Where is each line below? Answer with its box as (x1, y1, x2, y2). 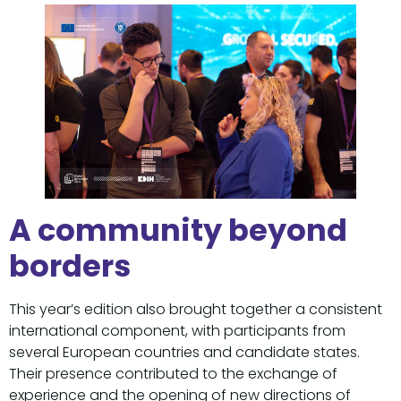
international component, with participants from (9, 320, 346, 341)
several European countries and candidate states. (9, 341, 360, 363)
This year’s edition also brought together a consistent (9, 298, 382, 320)
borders (9, 244, 131, 287)
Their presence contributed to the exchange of (9, 363, 337, 384)
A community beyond (9, 209, 347, 252)
